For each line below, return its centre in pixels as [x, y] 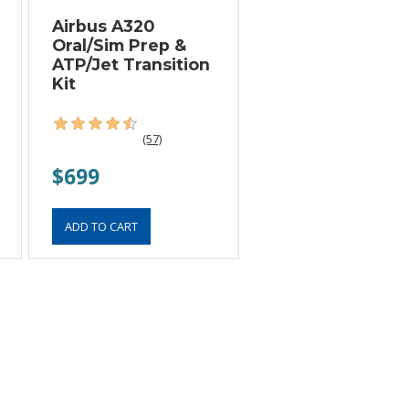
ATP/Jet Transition [131, 64]
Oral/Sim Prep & [120, 45]
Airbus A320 [104, 26]
